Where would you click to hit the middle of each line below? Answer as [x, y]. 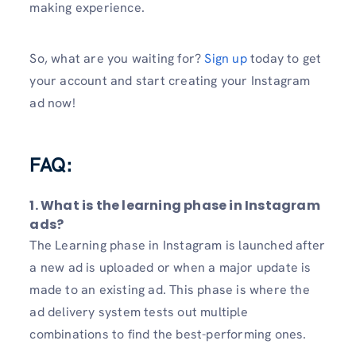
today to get [284, 58]
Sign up [226, 58]
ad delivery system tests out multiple [139, 311]
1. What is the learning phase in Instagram [175, 205]
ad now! [52, 103]
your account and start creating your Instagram [170, 80]
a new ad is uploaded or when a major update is [170, 267]
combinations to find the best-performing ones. [168, 334]
